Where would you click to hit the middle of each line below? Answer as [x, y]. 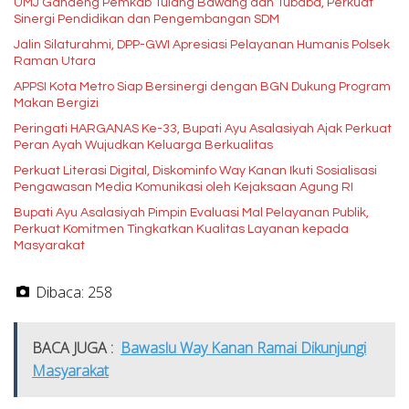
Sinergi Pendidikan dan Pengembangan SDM [147, 19]
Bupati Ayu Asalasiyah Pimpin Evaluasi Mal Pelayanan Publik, [191, 212]
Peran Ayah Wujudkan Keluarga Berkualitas [143, 145]
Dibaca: [60, 292]
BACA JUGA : [73, 347]
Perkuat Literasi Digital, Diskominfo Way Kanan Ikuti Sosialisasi [195, 170]
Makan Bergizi [56, 103]
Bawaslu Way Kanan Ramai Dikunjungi [243, 347]
